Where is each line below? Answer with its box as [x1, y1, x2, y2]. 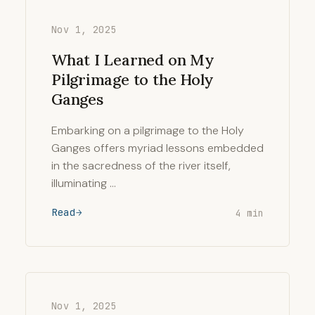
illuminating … [51, 176, 116, 191]
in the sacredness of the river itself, [51, 158, 231, 173]
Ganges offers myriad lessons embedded [51, 141, 264, 155]
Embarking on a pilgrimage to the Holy [51, 123, 244, 138]
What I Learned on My [51, 50, 214, 70]
